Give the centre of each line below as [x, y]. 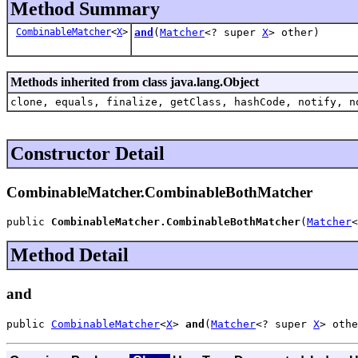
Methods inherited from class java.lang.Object [135, 82]
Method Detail [70, 255]
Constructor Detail [88, 153]
